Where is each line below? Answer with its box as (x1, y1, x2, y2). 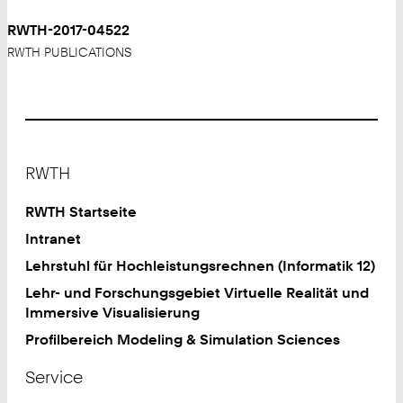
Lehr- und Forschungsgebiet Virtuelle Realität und (25, 283, 370, 302)
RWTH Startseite (25, 201, 138, 220)
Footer (25, 150, 70, 168)
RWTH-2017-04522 (7, 20, 130, 39)
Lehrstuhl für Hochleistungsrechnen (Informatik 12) (25, 255, 376, 274)
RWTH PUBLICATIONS (7, 44, 131, 59)
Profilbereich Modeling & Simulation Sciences (25, 330, 341, 349)
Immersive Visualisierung (25, 303, 201, 322)
